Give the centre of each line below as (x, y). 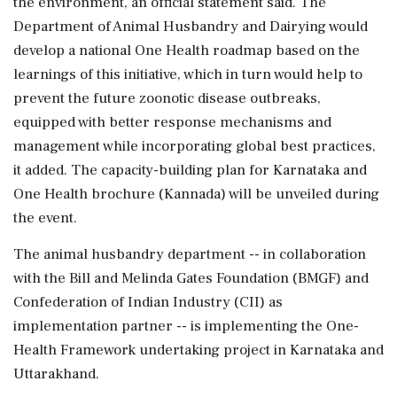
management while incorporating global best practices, (195, 146)
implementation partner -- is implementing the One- (186, 326)
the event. (45, 218)
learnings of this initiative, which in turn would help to (188, 74)
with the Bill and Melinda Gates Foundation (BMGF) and (191, 278)
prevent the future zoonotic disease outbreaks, (167, 98)
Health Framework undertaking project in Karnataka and (198, 350)
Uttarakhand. (56, 374)
